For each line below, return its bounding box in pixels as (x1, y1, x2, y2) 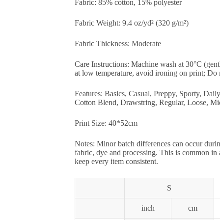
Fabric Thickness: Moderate (75, 39, 161, 48)
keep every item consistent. (75, 157, 158, 166)
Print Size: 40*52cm (75, 119, 137, 128)
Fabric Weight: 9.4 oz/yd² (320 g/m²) (75, 19, 189, 27)
